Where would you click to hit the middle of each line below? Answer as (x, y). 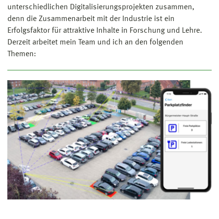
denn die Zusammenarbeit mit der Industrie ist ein (91, 19)
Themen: (22, 54)
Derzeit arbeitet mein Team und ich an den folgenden (95, 42)
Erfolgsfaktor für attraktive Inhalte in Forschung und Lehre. (105, 31)
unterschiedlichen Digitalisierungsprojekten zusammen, (101, 7)
